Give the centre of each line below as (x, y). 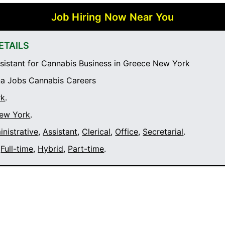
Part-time (86, 149)
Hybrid (51, 149)
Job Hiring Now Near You (113, 17)
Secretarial (163, 132)
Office (127, 132)
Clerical (96, 132)
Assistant (60, 132)
